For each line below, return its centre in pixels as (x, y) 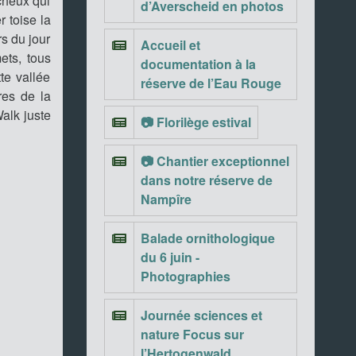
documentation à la (198, 64)
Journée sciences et (201, 315)
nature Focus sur (192, 334)
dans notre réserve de (206, 180)
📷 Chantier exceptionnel (215, 161)
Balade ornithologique (207, 238)
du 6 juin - (170, 257)
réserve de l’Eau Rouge (211, 83)
